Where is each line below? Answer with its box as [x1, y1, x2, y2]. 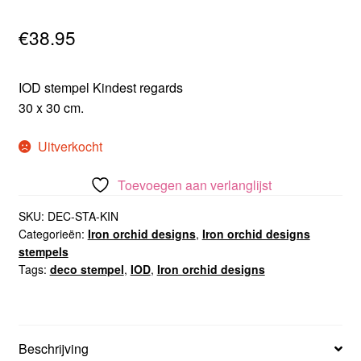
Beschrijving [18, 339, 89, 359]
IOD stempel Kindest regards [18, 78, 183, 98]
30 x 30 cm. [18, 98, 84, 118]
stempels [18, 243, 68, 260]
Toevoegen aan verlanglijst [117, 176, 272, 195]
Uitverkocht [38, 136, 103, 156]
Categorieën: [18, 226, 88, 243]
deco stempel [49, 261, 124, 278]
